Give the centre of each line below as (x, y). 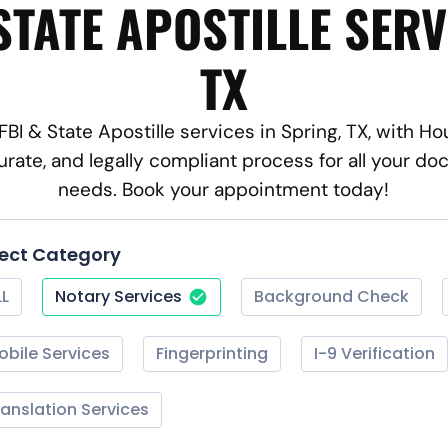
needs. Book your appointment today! (224, 190)
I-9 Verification (374, 353)
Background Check (331, 296)
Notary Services (118, 296)
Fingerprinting (212, 353)
